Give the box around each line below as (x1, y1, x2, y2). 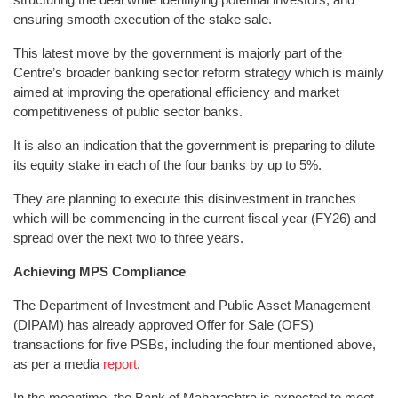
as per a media (13, 355, 103, 371)
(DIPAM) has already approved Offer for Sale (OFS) (13, 316, 314, 332)
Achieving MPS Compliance (13, 263, 186, 279)
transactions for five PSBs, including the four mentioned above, (13, 336, 376, 352)
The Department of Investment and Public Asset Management (13, 297, 370, 313)
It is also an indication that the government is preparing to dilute (13, 137, 375, 153)
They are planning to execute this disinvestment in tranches (13, 190, 356, 206)
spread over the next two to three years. (13, 229, 243, 245)
